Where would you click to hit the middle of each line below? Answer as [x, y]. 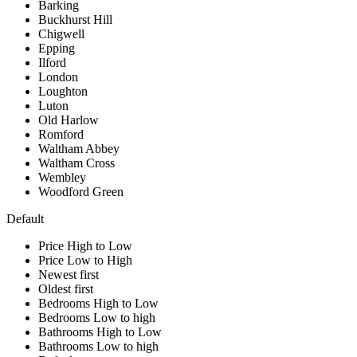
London [58, 77]
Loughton [63, 92]
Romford [61, 135]
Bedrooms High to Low [98, 304]
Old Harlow [69, 120]
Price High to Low [85, 246]
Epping [57, 49]
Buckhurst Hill [75, 20]
